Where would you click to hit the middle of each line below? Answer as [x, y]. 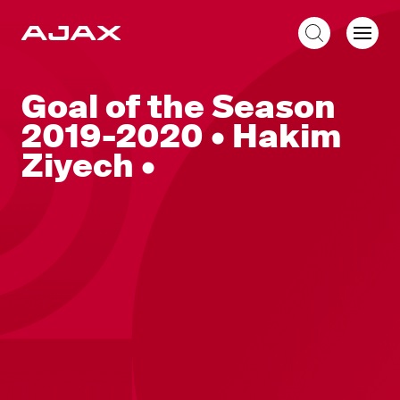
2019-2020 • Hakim [181, 137]
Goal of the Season [179, 107]
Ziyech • [88, 166]
